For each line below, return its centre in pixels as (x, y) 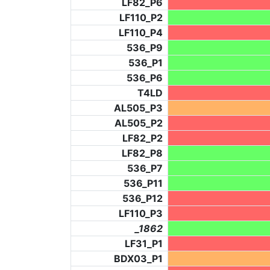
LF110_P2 (141, 18)
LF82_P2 (143, 138)
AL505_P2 (139, 123)
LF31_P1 (144, 244)
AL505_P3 (138, 108)
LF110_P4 (141, 33)
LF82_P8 (142, 153)
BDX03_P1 (138, 259)
